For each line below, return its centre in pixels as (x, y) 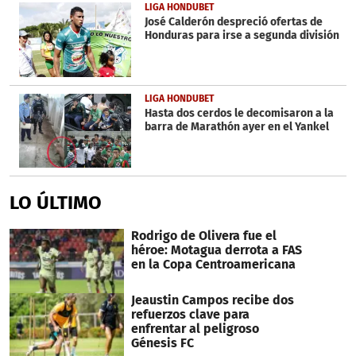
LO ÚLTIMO (56, 203)
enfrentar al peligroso (195, 329)
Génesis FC (162, 343)
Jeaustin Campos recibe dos (212, 300)
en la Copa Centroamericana (213, 265)
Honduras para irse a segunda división (242, 35)
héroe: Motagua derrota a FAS (216, 250)
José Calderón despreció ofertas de (233, 21)
